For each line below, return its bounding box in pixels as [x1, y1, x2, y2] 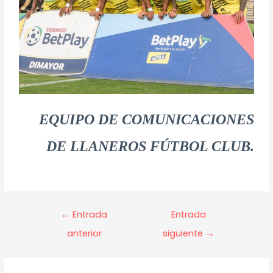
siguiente [163, 227, 206, 239]
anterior [66, 227, 102, 239]
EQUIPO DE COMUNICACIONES [38, 111, 254, 127]
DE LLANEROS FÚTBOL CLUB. [46, 138, 254, 154]
